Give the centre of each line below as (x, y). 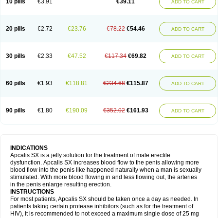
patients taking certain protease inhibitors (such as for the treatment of (102, 206)
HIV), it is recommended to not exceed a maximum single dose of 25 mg (105, 214)
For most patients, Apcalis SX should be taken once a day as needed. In (104, 199)
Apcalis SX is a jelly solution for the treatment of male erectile (90, 155)
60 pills (15, 83)
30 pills (15, 56)
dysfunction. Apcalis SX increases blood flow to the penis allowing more (105, 163)
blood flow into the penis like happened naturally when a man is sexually (106, 170)
